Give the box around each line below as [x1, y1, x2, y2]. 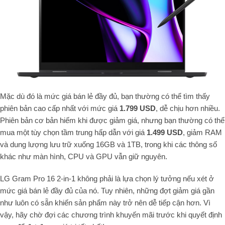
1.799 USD [120, 103, 156, 113]
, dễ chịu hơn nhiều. [156, 103, 220, 113]
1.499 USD [147, 128, 183, 137]
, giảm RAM [183, 128, 222, 137]
